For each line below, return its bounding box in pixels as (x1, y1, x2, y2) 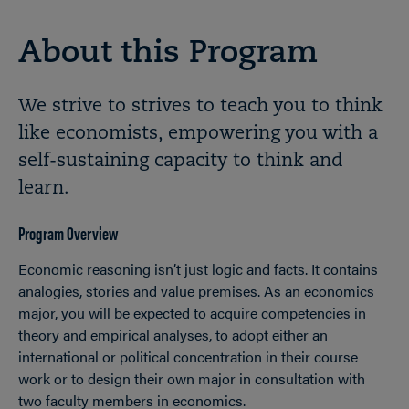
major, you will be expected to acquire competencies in (18, 302, 366, 323)
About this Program (18, 38, 318, 70)
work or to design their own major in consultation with (18, 368, 365, 389)
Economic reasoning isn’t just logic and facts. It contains (18, 258, 378, 279)
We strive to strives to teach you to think (18, 98, 383, 116)
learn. (18, 180, 69, 198)
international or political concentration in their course (18, 346, 358, 367)
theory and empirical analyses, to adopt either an (18, 324, 328, 345)
